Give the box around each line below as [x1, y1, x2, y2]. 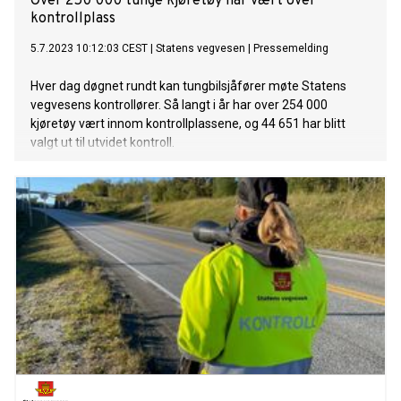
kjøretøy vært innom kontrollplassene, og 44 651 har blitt [30, 116, 346, 132]
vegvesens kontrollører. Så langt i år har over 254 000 [30, 98, 328, 113]
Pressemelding [253, 42, 328, 55]
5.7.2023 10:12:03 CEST [30, 42, 148, 55]
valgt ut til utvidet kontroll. [30, 135, 175, 150]
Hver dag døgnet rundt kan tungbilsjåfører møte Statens [30, 79, 346, 94]
